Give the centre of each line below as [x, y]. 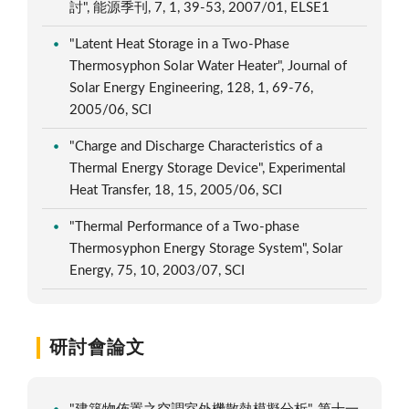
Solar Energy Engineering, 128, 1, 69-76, [192, 88]
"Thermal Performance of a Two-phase [185, 226]
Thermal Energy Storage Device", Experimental [208, 168]
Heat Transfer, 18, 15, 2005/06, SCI [178, 190]
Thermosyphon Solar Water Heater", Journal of [209, 66]
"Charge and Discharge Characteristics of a [196, 146]
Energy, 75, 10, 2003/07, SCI [159, 270]
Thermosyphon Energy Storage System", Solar [206, 248]
